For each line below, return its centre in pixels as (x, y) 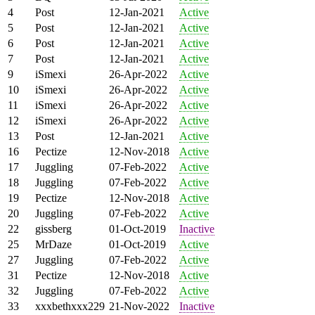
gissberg (53, 229)
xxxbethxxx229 (70, 306)
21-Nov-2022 (139, 306)
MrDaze (53, 244)
